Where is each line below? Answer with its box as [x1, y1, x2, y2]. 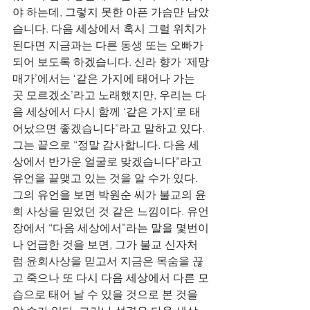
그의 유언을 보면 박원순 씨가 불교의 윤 [12, 188, 206, 201]
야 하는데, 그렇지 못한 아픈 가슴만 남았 [12, 5, 209, 19]
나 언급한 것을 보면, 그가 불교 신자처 [12, 237, 198, 251]
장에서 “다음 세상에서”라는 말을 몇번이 [12, 221, 209, 235]
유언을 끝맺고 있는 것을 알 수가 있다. [12, 171, 201, 185]
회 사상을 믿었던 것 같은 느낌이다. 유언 [12, 204, 209, 218]
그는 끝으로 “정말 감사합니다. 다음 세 [12, 138, 199, 152]
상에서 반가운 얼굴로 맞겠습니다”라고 [12, 154, 205, 168]
